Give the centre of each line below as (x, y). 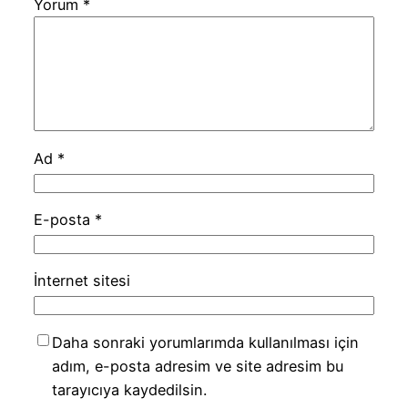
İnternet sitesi (82, 281)
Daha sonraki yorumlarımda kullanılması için (205, 342)
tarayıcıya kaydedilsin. (129, 389)
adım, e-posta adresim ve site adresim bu (197, 366)
